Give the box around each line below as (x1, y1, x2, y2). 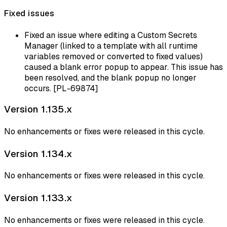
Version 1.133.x (4, 192, 72, 205)
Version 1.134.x (4, 147, 72, 160)
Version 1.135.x (4, 103, 72, 116)
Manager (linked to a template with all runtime (24, 40, 198, 51)
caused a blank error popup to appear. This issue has (24, 61, 223, 72)
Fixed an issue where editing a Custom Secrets (24, 29, 197, 41)
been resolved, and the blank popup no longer (24, 72, 197, 83)
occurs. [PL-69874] (24, 83, 98, 94)
